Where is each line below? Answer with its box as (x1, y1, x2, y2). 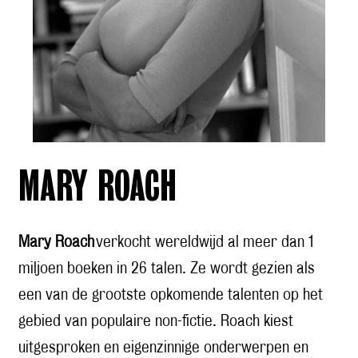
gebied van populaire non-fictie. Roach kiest (18, 313, 293, 328)
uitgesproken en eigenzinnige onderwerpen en (18, 340, 308, 355)
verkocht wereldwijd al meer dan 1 (94, 234, 313, 249)
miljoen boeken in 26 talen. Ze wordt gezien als (18, 261, 315, 276)
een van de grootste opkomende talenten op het (18, 287, 323, 302)
